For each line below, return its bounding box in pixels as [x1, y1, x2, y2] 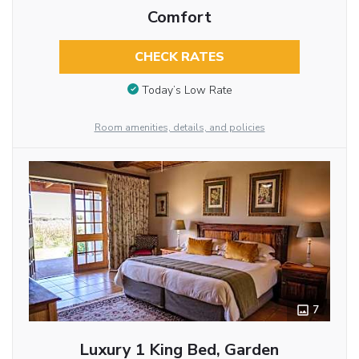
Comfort [147, 6, 212, 28]
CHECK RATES [134, 47, 224, 66]
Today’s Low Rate [141, 82, 232, 98]
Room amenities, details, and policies [94, 120, 265, 134]
